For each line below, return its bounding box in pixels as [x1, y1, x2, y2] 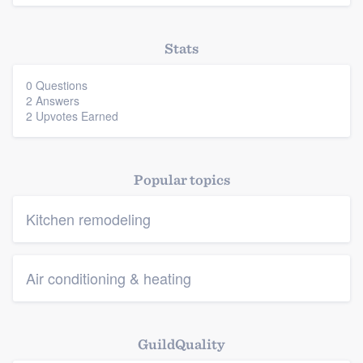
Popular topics [133, 171, 230, 188]
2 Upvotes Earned [26, 108, 118, 124]
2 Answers [26, 92, 79, 109]
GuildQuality [138, 335, 225, 352]
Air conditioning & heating [26, 267, 191, 288]
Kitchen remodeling [26, 208, 151, 229]
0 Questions [26, 77, 88, 93]
